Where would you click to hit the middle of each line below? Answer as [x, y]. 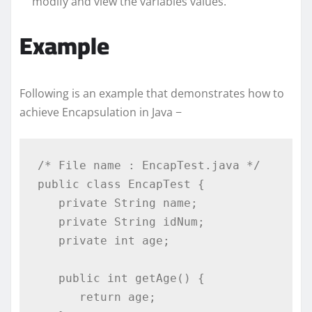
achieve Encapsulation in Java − [101, 112]
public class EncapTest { [121, 185]
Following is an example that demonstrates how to [152, 93]
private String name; [48, 203]
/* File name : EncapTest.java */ [149, 166]
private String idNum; [48, 222]
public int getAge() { [48, 279]
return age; [58, 297]
